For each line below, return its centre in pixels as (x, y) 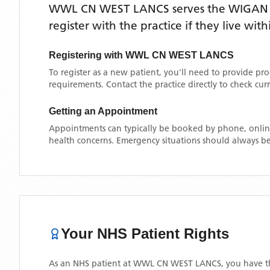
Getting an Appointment (103, 111)
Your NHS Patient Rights (145, 234)
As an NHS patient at (91, 263)
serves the (199, 9)
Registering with (87, 55)
